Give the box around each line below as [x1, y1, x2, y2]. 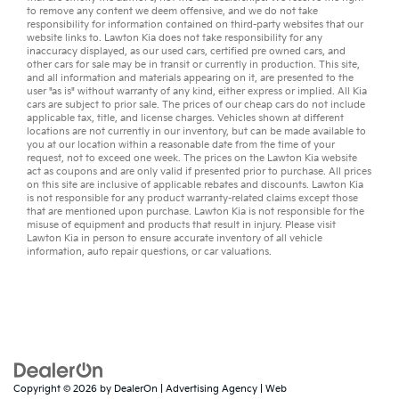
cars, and [301, 45, 346, 57]
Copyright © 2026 [13, 382, 100, 395]
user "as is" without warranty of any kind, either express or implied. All [27, 85, 353, 97]
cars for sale [54, 58, 110, 70]
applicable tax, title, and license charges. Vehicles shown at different [27, 111, 344, 124]
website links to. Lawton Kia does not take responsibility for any [27, 31, 322, 44]
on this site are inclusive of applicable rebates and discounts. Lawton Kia [27, 178, 363, 191]
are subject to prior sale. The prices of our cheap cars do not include [45, 98, 365, 110]
